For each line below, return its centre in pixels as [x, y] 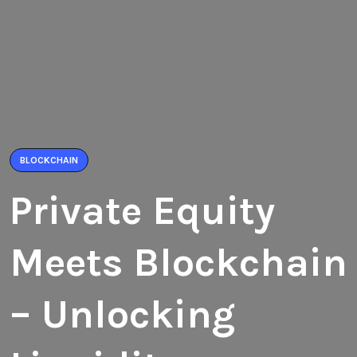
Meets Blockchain [178, 263]
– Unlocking [122, 314]
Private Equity [142, 211]
